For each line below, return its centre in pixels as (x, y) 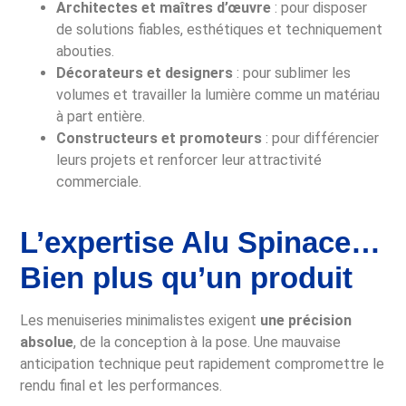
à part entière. (101, 117)
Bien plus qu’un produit (187, 278)
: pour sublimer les (292, 73)
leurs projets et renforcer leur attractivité (189, 160)
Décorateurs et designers (145, 73)
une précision (306, 321)
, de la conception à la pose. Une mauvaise (208, 343)
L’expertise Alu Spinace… (201, 243)
